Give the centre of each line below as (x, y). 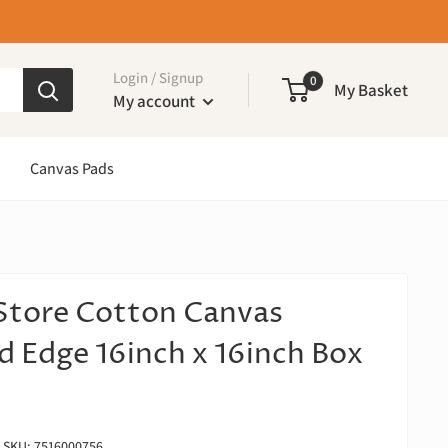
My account (155, 100)
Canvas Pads (72, 168)
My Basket (371, 89)
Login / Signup (158, 77)
